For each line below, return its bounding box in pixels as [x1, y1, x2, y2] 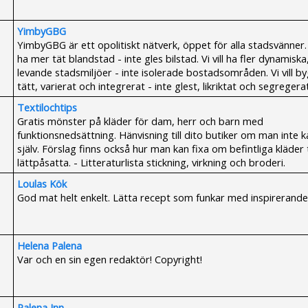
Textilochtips [17, 100, 77, 114]
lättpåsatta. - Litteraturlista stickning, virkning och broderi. [17, 155, 285, 169]
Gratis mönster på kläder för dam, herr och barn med [17, 114, 263, 128]
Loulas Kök [17, 177, 67, 190]
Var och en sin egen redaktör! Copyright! [17, 252, 202, 266]
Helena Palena [17, 239, 82, 252]
